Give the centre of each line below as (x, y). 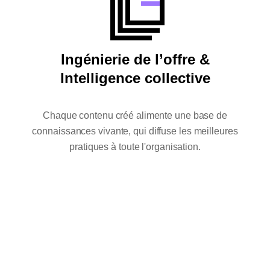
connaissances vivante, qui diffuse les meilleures (135, 131)
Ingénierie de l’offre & (135, 59)
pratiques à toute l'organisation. (135, 146)
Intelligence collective (135, 78)
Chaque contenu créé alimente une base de (135, 115)
